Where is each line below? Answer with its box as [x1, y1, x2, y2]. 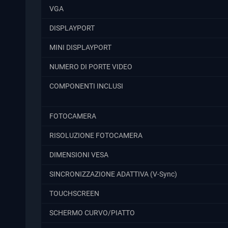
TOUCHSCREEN [49, 189, 99, 198]
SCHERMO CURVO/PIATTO [49, 208, 135, 217]
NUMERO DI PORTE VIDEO [49, 62, 132, 71]
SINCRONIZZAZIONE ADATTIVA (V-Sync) [49, 169, 177, 179]
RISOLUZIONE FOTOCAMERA [49, 131, 142, 140]
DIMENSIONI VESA [49, 150, 108, 159]
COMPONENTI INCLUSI [49, 81, 123, 91]
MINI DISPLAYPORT [49, 43, 111, 52]
